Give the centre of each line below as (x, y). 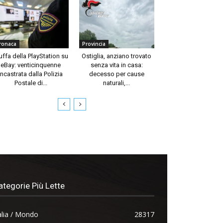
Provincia (94, 44)
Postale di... (31, 83)
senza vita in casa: (116, 65)
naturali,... (117, 83)
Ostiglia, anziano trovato (117, 56)
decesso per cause (116, 74)
